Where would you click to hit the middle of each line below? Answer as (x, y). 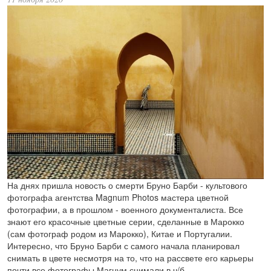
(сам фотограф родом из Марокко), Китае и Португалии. (120, 234)
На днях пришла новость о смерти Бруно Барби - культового (127, 185)
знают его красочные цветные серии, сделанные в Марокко (126, 222)
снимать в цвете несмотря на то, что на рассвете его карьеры (130, 258)
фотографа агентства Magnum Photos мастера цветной (118, 198)
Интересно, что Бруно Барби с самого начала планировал (123, 246)
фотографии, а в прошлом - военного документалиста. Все (125, 210)
